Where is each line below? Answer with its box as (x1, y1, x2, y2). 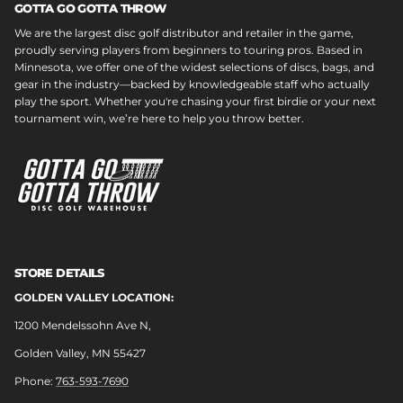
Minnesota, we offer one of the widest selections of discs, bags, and (14, 59, 374, 74)
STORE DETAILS (14, 265, 104, 280)
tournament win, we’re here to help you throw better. (14, 111, 304, 125)
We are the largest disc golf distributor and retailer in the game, (14, 25, 354, 40)
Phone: (14, 373, 56, 388)
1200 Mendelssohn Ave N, (14, 318, 151, 332)
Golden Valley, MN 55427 (14, 345, 146, 360)
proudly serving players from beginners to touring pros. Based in (14, 42, 363, 57)
